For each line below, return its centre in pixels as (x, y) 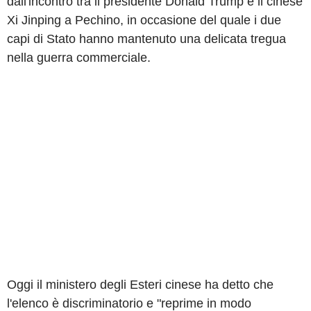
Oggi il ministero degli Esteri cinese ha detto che (140, 284)
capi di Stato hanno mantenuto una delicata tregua (146, 39)
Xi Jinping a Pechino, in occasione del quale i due (144, 20)
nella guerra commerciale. (79, 57)
